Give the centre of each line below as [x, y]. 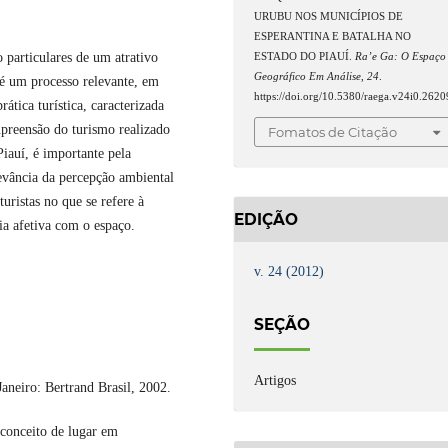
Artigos [275, 380]
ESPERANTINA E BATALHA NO [333, 36]
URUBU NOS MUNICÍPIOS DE [329, 16]
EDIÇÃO [266, 219]
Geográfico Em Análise [308, 76]
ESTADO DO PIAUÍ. [305, 56]
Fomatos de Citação [333, 132]
